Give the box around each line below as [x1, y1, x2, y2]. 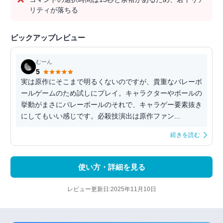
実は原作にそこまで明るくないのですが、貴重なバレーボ [21, 78, 202, 86]
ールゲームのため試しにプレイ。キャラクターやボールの [21, 89, 202, 98]
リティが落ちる [29, 6, 78, 14]
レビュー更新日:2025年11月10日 [67, 186, 156, 193]
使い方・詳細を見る [78, 163, 145, 172]
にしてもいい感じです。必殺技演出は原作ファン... [21, 112, 180, 120]
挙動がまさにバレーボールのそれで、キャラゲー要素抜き [21, 101, 202, 109]
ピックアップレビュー [10, 33, 85, 42]
